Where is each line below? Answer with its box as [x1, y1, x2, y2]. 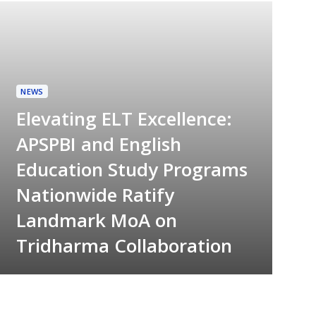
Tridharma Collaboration [16, 232, 232, 258]
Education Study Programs [16, 156, 248, 182]
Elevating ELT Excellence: [16, 105, 232, 131]
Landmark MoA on [16, 207, 177, 233]
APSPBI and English [16, 130, 181, 157]
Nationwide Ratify [16, 181, 174, 207]
